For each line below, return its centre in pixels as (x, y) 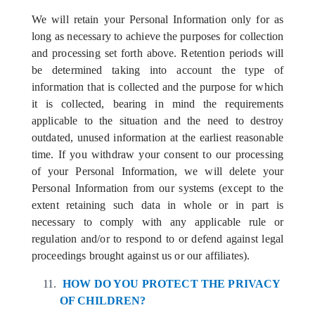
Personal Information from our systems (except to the (157, 188)
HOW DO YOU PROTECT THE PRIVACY (171, 284)
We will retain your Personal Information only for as (157, 19)
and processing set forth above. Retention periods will (157, 53)
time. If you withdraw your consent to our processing (157, 154)
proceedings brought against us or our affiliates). (141, 256)
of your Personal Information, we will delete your (157, 171)
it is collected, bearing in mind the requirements (157, 104)
